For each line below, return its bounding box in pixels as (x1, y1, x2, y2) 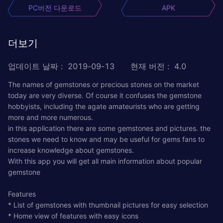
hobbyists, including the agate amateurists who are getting (8, 102, 200, 111)
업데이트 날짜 (8, 61, 58, 71)
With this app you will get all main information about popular (8, 156, 202, 165)
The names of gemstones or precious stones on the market (8, 80, 199, 89)
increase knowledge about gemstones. (8, 145, 134, 154)
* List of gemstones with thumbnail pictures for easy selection (8, 200, 208, 209)
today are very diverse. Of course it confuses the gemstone (8, 91, 202, 100)
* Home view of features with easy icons (8, 211, 138, 220)
